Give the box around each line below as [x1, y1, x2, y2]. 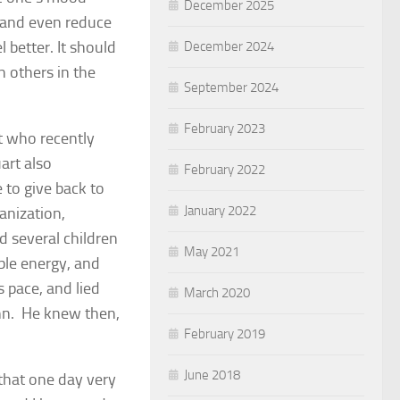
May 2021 [184, 243, 239, 260]
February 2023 [184, 120, 265, 137]
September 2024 [184, 79, 279, 96]
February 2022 [184, 161, 265, 178]
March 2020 [184, 284, 250, 301]
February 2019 [184, 325, 265, 342]
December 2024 [184, 37, 274, 54]
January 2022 [184, 202, 256, 219]
